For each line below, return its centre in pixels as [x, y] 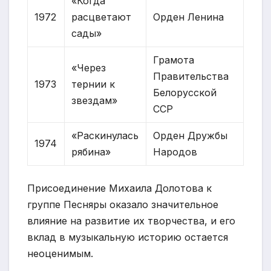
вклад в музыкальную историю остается [128, 237]
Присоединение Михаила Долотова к [119, 188]
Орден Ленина [189, 17]
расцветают [102, 17]
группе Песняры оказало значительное [123, 204]
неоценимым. [60, 253]
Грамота [174, 60]
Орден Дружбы [191, 135]
